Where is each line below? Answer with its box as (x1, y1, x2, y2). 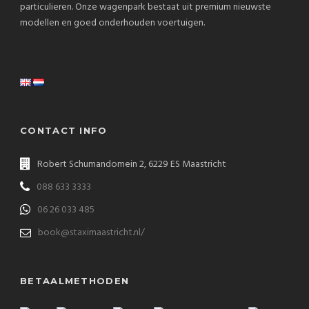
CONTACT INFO (20, 124, 108, 136)
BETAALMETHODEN (20, 275, 130, 286)
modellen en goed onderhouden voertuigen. (20, 14, 205, 31)
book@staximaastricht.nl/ (38, 224, 145, 241)
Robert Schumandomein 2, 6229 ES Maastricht (37, 156, 226, 172)
